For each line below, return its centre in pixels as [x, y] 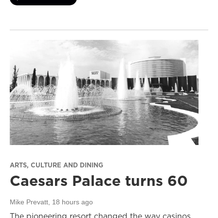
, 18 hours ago [71, 202]
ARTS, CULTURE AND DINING [56, 165]
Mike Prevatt [29, 202]
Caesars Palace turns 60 [99, 181]
